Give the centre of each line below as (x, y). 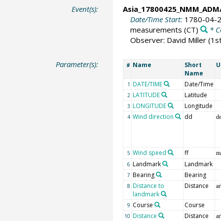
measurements (156, 29)
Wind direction (153, 117)
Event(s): (85, 9)
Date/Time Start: (157, 19)
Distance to (148, 186)
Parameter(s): (77, 64)
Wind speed (149, 153)
